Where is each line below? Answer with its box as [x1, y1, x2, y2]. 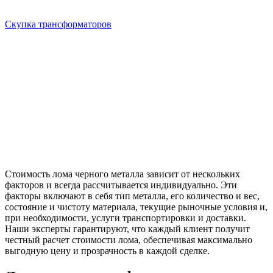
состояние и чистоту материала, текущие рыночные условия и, [5, 202, 268, 213]
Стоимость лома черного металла [5, 169, 144, 180]
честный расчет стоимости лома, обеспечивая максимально [5, 235, 252, 246]
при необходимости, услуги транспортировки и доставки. [5, 213, 246, 224]
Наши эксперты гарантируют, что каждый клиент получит [5, 224, 250, 235]
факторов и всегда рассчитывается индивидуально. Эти [5, 180, 237, 191]
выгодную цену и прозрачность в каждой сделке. [5, 246, 210, 257]
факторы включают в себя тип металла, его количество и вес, [5, 191, 260, 202]
